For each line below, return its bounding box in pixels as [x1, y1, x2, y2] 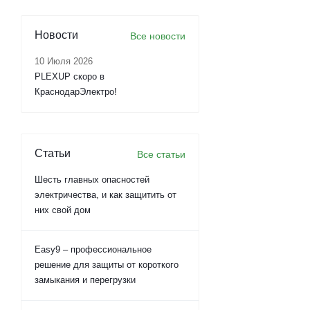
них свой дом [35, 205, 91, 215]
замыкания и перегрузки [35, 275, 136, 285]
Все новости [130, 30, 185, 42]
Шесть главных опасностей [35, 174, 149, 185]
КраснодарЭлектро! [35, 86, 117, 97]
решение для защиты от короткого [35, 259, 179, 270]
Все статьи [137, 149, 185, 160]
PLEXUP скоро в [35, 71, 104, 82]
